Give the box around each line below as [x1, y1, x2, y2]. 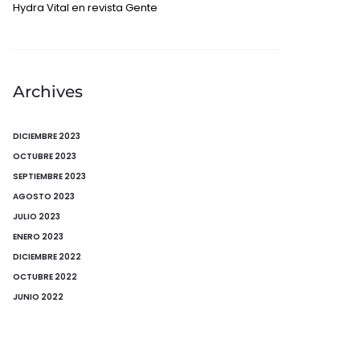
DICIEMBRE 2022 [13, 251, 81, 263]
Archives [13, 82, 83, 101]
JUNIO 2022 [13, 291, 63, 303]
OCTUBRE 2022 [13, 271, 77, 283]
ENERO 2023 [13, 231, 63, 243]
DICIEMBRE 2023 [13, 130, 80, 142]
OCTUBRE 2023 [13, 150, 76, 162]
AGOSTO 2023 [13, 190, 75, 202]
